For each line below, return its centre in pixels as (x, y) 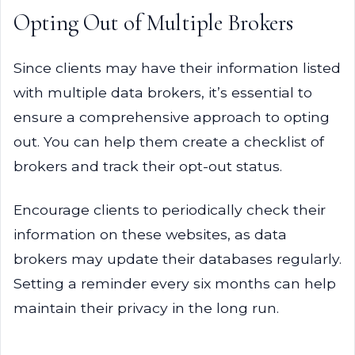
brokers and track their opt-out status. (148, 166)
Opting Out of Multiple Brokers (153, 23)
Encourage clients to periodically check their (170, 210)
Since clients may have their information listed (177, 68)
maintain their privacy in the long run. (146, 308)
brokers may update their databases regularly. (177, 259)
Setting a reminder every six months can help (175, 283)
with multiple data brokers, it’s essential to (163, 92)
